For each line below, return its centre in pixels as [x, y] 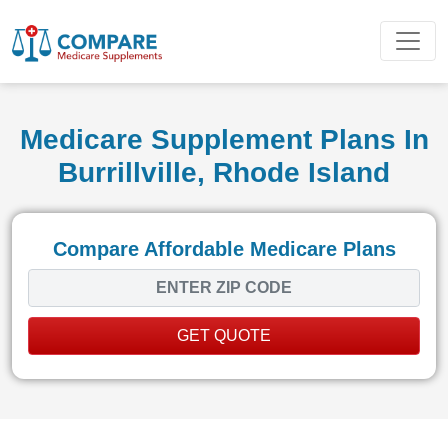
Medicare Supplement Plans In [224, 139]
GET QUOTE [224, 335]
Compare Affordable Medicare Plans [224, 248]
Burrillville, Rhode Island [224, 172]
